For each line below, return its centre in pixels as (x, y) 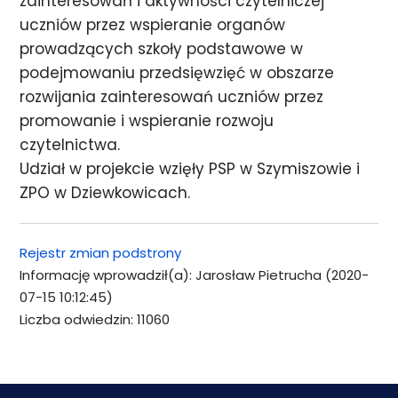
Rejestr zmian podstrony (101, 253)
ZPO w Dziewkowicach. (105, 193)
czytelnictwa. (70, 145)
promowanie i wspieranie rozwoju (147, 121)
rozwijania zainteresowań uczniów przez (172, 97)
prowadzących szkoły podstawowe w (162, 49)
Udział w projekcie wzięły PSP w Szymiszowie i (190, 169)
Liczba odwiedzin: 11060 (95, 319)
